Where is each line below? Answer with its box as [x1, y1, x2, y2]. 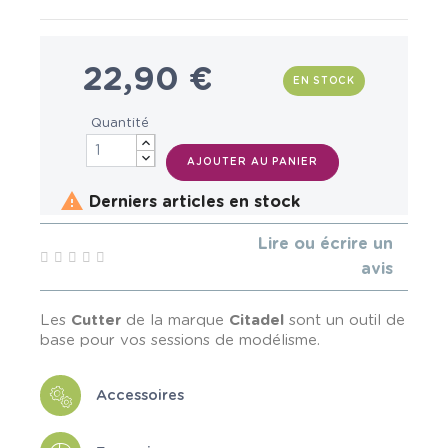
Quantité [90, 117, 149, 131]
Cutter [71, 313, 126, 328]
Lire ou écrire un [258, 236, 393, 252]
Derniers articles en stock [84, 194, 300, 211]
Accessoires [96, 387, 184, 403]
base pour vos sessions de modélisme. [40, 333, 320, 348]
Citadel [224, 313, 284, 328]
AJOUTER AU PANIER [187, 157, 318, 167]
